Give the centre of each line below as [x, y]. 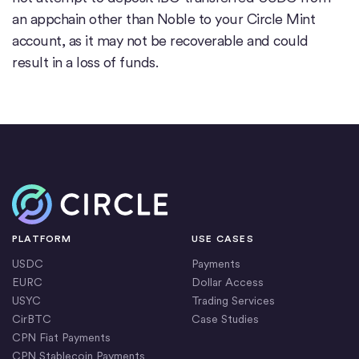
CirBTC [32, 319]
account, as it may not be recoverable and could [160, 41]
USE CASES [223, 239]
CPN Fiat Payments [61, 338]
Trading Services [233, 301]
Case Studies [225, 319]
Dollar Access [228, 282]
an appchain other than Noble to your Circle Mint [163, 19]
